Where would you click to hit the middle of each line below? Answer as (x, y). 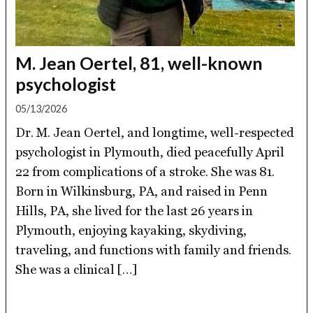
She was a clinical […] (77, 269)
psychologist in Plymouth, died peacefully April (150, 152)
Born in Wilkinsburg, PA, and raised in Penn (142, 191)
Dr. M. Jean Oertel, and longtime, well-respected (155, 132)
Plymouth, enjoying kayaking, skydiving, (131, 230)
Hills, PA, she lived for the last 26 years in (134, 210)
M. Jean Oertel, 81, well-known (139, 63)
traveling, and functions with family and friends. (154, 249)
